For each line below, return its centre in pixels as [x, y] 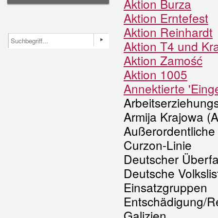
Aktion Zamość [163, 60]
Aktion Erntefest [166, 18]
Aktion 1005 [155, 74]
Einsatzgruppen [167, 187]
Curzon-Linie [158, 145]
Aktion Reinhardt [168, 32]
